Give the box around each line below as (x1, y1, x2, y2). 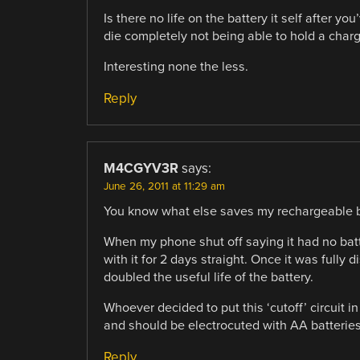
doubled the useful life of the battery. (103, 269, 313, 286)
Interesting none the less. (103, 58, 248, 75)
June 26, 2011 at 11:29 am (103, 180, 225, 194)
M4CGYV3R (103, 160, 178, 178)
